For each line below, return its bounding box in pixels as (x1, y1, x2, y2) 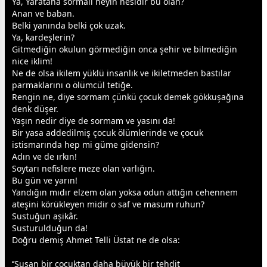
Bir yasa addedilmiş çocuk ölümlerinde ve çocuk (12, 127, 203, 139)
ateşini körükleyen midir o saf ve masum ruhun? (12, 198, 204, 210)
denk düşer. (12, 103, 58, 115)
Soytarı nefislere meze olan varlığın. (12, 163, 155, 175)
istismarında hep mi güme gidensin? (12, 139, 159, 151)
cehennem (195, 187, 238, 198)
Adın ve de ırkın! (12, 151, 77, 163)
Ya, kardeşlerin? (12, 32, 74, 44)
